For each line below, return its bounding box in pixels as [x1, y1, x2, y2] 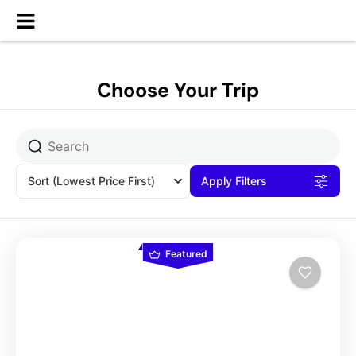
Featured [164, 248, 207, 260]
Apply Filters [201, 174, 267, 188]
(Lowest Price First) [52, 174, 155, 188]
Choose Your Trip [97, 77, 259, 103]
